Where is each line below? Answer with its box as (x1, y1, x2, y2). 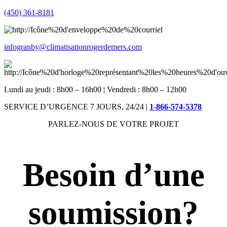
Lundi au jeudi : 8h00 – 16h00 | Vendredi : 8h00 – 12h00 (4, 85, 186, 94)
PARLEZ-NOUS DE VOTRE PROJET (48, 120, 179, 128)
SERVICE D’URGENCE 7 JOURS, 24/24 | (4, 102, 149, 111)
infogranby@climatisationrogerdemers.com (4, 43, 142, 51)
